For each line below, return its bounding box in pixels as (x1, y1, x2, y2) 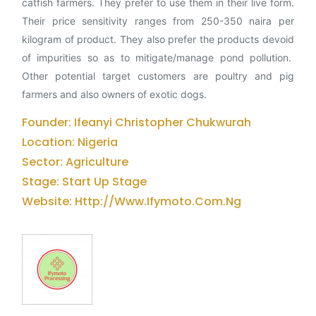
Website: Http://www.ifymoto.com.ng (22, 193, 241, 209)
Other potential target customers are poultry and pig (22, 70, 294, 82)
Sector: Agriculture (22, 154, 128, 170)
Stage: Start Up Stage (22, 174, 147, 190)
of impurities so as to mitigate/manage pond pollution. (22, 51, 294, 63)
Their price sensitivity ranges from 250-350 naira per (22, 15, 294, 27)
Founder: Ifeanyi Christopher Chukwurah (22, 114, 251, 130)
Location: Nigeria (22, 134, 118, 150)
